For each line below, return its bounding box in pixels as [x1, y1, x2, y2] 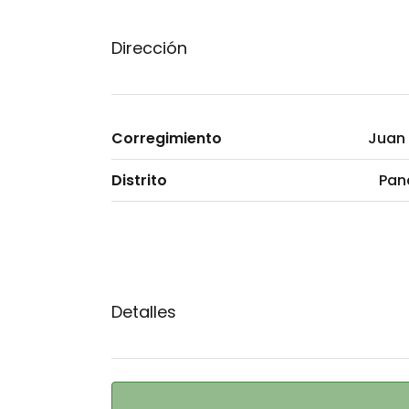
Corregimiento [111, 128, 222, 150]
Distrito [111, 170, 167, 192]
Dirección [111, 37, 187, 60]
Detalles [111, 300, 176, 324]
